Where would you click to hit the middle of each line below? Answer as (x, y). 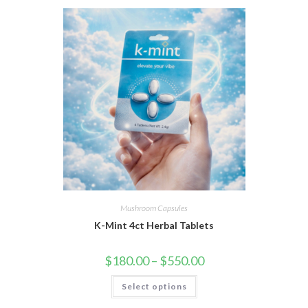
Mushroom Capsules (154, 208)
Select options (154, 287)
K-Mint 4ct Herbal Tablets (154, 225)
